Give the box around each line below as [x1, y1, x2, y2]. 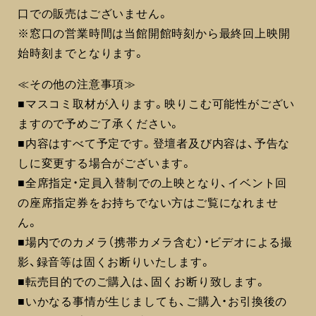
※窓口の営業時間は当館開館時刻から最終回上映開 [18, 24, 291, 42]
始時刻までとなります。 [18, 44, 145, 61]
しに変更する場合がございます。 [18, 154, 193, 171]
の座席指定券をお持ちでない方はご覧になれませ [18, 193, 279, 211]
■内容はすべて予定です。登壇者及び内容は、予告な [18, 134, 291, 152]
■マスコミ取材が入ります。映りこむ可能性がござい [18, 95, 296, 112]
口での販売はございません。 [18, 4, 169, 22]
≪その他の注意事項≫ [18, 75, 136, 92]
